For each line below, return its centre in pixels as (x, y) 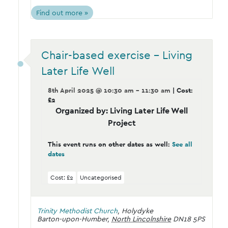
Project (122, 123)
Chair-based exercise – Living (117, 55)
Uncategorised (101, 177)
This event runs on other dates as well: (110, 144)
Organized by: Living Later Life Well (122, 110)
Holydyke (137, 210)
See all (182, 144)
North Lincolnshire (141, 219)
